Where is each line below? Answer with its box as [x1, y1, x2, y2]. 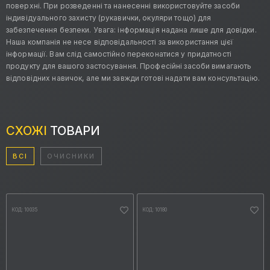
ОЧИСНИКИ [46, 152, 95, 161]
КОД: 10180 [142, 207, 168, 213]
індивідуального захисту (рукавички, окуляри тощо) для [6, 13, 212, 23]
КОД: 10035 [11, 207, 37, 213]
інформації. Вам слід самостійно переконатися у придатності [6, 49, 231, 59]
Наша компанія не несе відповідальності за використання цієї [6, 37, 234, 47]
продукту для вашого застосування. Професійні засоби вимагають [6, 61, 252, 71]
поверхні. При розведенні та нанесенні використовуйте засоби [6, 1, 240, 11]
